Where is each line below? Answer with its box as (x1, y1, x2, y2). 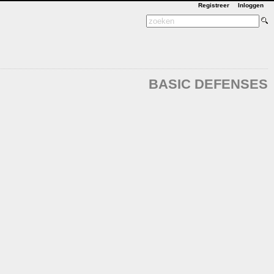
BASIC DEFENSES (149, 76, 268, 92)
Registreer (198, 2, 229, 9)
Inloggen (238, 2, 264, 9)
